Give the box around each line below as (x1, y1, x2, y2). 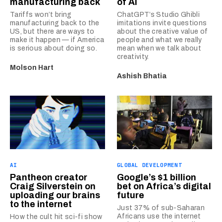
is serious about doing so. (10, 44, 98, 52)
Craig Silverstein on (10, 181, 96, 191)
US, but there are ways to (10, 27, 95, 35)
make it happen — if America (10, 36, 105, 44)
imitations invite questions (117, 19, 207, 27)
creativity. (117, 53, 149, 60)
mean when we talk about (117, 44, 202, 52)
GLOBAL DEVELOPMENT (117, 161, 182, 168)
